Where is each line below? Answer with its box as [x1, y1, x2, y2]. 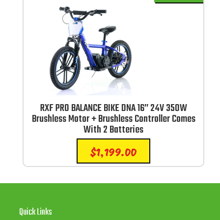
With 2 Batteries [83, 122, 143, 137]
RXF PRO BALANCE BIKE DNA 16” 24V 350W [40, 100, 187, 116]
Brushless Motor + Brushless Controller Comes [31, 111, 195, 127]
